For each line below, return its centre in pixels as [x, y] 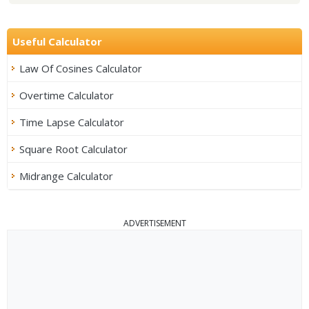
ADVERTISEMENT [154, 223]
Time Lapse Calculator [72, 122]
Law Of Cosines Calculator [81, 68]
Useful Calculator [57, 41]
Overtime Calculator [67, 95]
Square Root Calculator [73, 149]
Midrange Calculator [66, 176]
